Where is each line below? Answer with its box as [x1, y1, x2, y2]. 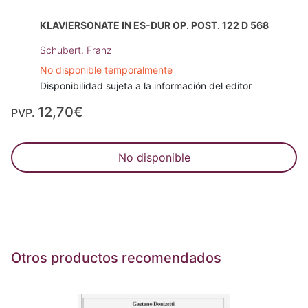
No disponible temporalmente [39, 63, 173, 76]
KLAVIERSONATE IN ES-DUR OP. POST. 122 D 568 [39, 19, 269, 31]
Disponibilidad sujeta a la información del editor [39, 79, 252, 91]
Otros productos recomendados [11, 249, 221, 266]
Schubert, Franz [39, 43, 111, 56]
